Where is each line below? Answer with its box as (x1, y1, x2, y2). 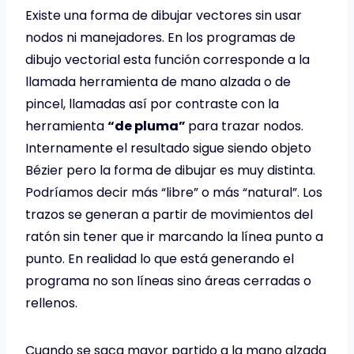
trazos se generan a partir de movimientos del (25, 205, 313, 224)
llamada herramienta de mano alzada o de (25, 72, 291, 91)
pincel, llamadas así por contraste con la (25, 94, 279, 113)
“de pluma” (107, 116, 188, 135)
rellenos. (25, 293, 77, 312)
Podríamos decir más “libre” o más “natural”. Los (25, 183, 322, 201)
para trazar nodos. (188, 116, 303, 135)
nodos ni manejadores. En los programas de (25, 28, 296, 47)
